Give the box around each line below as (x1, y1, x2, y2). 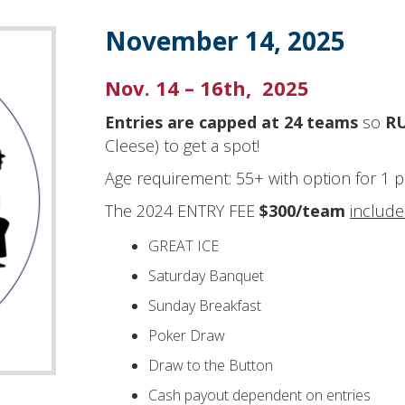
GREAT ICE (148, 236, 219, 256)
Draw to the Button (148, 355, 273, 375)
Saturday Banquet (148, 266, 264, 286)
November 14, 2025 (105, 24, 345, 58)
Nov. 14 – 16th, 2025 (105, 74, 309, 101)
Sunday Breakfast (148, 296, 261, 316)
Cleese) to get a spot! (105, 135, 259, 156)
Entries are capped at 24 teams (105, 111, 363, 133)
